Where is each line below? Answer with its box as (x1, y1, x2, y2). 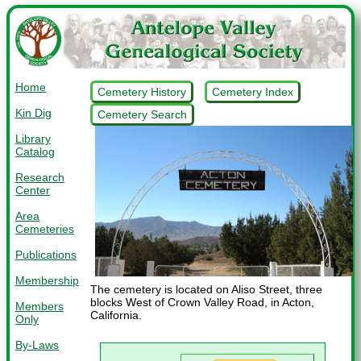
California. (90, 309, 142, 322)
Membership (15, 273, 79, 287)
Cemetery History (98, 85, 186, 98)
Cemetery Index (212, 85, 293, 98)
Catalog (15, 144, 55, 158)
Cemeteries (15, 222, 74, 235)
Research (15, 170, 64, 184)
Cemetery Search (98, 107, 187, 121)
